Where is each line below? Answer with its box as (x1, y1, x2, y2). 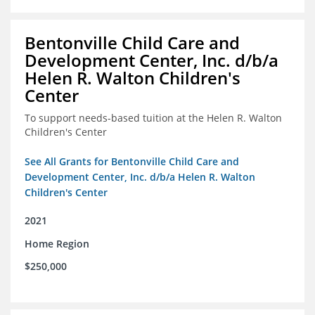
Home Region (25, 237, 89, 251)
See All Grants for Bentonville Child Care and (25, 155, 239, 169)
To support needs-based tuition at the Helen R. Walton (25, 111, 282, 125)
